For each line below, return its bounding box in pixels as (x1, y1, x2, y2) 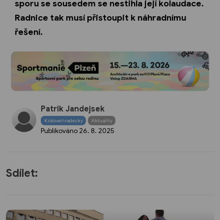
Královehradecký (44, 117, 83, 124)
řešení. (15, 26, 43, 37)
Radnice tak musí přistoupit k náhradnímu (15, 12, 186, 23)
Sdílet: (6, 166, 38, 180)
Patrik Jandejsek (41, 104, 105, 114)
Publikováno (41, 126, 79, 136)
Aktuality (91, 117, 112, 124)
